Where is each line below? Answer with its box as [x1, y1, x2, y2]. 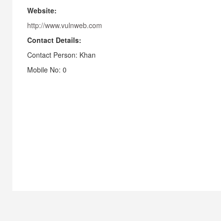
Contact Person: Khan [27, 50, 96, 60]
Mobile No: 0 [27, 65, 67, 74]
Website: [27, 5, 57, 15]
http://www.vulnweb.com [27, 20, 102, 30]
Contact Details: [27, 35, 81, 45]
